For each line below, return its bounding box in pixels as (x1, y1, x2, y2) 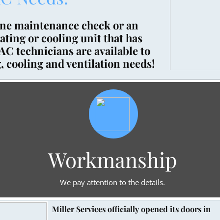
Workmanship (48, 146, 177, 173)
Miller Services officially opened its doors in (52, 203, 211, 214)
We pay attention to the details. (59, 177, 165, 187)
